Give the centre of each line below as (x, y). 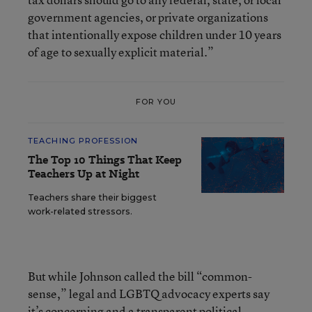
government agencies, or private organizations (148, 17)
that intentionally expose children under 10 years (155, 34)
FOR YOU (156, 102)
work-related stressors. (80, 211)
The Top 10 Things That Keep (105, 159)
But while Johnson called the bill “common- (140, 276)
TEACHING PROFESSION (83, 140)
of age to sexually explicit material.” (121, 52)
